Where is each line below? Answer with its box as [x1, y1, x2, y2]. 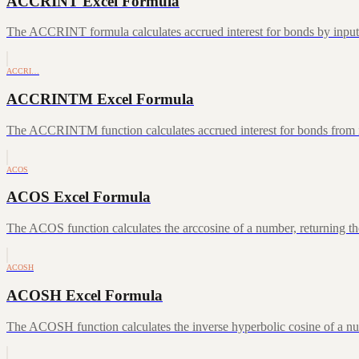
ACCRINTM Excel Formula [6, 90, 194, 107]
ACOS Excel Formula [6, 188, 151, 206]
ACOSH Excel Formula [6, 286, 163, 304]
